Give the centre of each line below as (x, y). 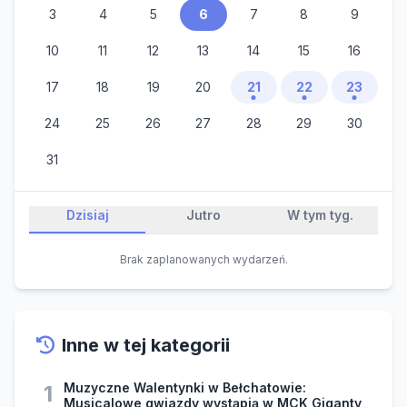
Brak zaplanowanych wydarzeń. (203, 260)
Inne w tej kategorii (146, 346)
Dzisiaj (87, 215)
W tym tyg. (320, 215)
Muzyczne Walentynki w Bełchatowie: (185, 388)
